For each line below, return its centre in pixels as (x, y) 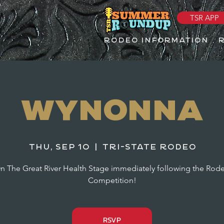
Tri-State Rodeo (149, 147)
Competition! (112, 180)
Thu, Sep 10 (59, 147)
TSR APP (204, 18)
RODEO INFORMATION (156, 41)
